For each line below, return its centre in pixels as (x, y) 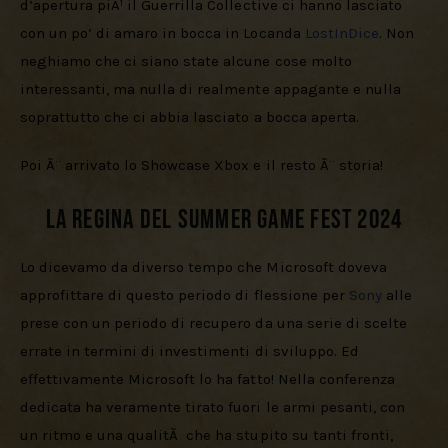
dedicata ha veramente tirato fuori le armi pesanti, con (214, 407)
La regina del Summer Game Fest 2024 (224, 221)
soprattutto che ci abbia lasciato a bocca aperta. (189, 117)
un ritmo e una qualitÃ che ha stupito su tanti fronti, (208, 435)
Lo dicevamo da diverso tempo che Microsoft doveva (205, 267)
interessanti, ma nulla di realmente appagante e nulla (212, 89)
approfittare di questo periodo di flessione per (184, 295)
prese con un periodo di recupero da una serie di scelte (215, 323)
